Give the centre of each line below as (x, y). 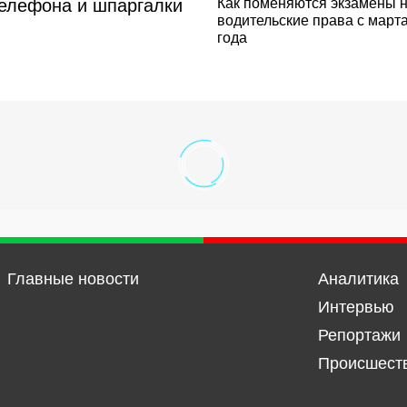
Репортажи (359, 335)
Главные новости (73, 279)
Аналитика (358, 279)
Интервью (356, 307)
